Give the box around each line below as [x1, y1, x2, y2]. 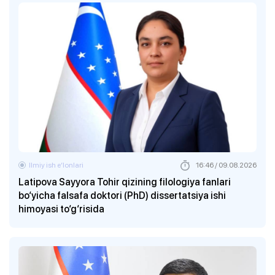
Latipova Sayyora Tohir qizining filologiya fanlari [18, 175, 231, 189]
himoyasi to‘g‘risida [18, 202, 104, 216]
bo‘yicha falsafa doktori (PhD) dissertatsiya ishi [18, 188, 226, 203]
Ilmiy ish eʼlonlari [29, 160, 83, 171]
